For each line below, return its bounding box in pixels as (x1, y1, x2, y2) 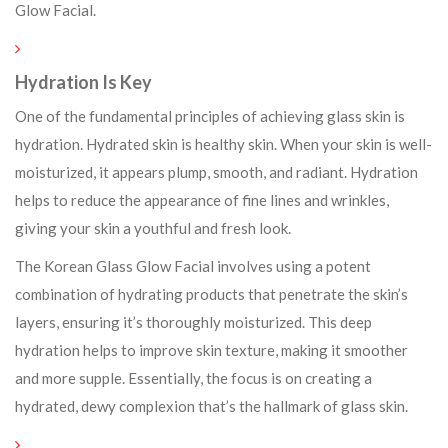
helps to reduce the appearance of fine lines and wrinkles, (15, 191, 389, 209)
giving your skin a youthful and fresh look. (15, 219, 291, 237)
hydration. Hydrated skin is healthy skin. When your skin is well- (15, 135, 432, 153)
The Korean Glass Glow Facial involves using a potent (15, 257, 371, 275)
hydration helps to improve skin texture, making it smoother (15, 341, 408, 359)
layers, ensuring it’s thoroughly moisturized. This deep (15, 313, 372, 331)
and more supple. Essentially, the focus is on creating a (15, 369, 372, 387)
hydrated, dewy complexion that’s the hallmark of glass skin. (15, 397, 408, 415)
